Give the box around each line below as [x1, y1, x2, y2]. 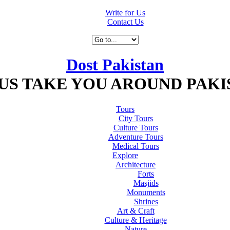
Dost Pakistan [66, 55, 164, 74]
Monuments [126, 187, 165, 197]
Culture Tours [113, 123, 158, 132]
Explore [112, 150, 138, 160]
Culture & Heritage [104, 215, 167, 224]
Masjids [133, 178, 159, 187]
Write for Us [105, 8, 145, 17]
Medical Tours [112, 141, 159, 150]
